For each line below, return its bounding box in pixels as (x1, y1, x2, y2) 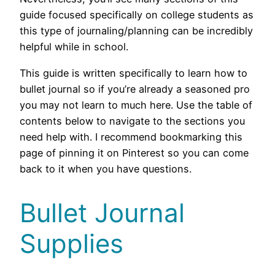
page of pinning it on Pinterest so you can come (20, 146, 249, 159)
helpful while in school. (20, 41, 128, 53)
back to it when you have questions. (20, 162, 192, 175)
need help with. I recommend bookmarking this (20, 130, 242, 143)
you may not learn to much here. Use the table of (20, 98, 252, 111)
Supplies (20, 228, 123, 260)
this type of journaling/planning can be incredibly (20, 25, 253, 37)
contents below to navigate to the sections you (20, 114, 245, 127)
